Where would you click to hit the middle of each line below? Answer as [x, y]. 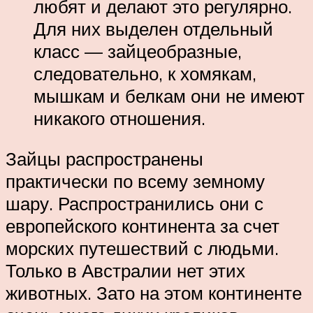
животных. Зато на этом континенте [154, 293]
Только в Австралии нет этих [125, 271]
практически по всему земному [135, 181]
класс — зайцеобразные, [138, 51]
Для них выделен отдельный [153, 29]
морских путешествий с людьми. [142, 248]
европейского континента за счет [143, 226]
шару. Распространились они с [134, 204]
